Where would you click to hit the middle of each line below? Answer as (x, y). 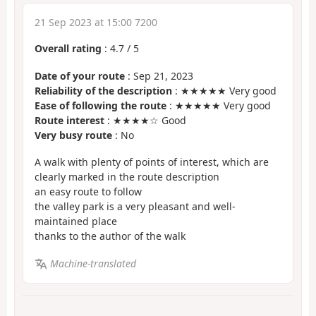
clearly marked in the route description (127, 177)
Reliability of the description (103, 90)
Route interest (69, 120)
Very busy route (73, 135)
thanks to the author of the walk (110, 236)
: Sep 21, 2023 (159, 75)
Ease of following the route (101, 105)
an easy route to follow (88, 192)
